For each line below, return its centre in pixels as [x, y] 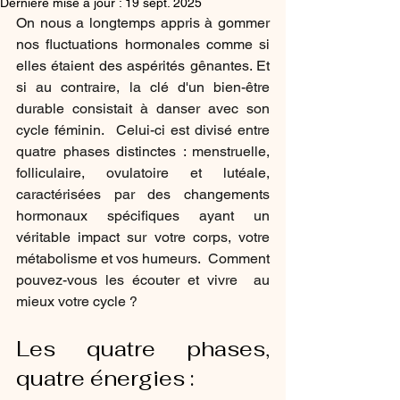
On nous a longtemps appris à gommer [143, 23]
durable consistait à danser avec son [143, 108]
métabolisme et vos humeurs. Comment [143, 258]
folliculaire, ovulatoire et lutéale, [143, 173]
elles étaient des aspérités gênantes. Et [143, 66]
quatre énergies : [105, 378]
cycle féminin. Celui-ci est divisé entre [143, 130]
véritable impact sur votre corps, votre [143, 237]
